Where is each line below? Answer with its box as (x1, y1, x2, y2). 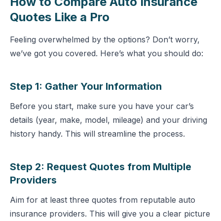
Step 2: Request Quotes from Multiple (10, 161, 191, 173)
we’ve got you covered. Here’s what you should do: (10, 48, 203, 58)
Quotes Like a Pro (10, 10, 110, 24)
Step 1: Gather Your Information (10, 80, 162, 92)
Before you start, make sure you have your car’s (10, 101, 194, 111)
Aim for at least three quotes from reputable (10, 195, 179, 205)
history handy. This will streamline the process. (10, 129, 185, 139)
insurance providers (10, 209, 85, 219)
